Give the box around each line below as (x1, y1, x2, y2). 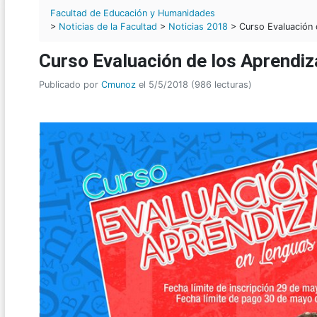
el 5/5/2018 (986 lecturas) (136, 79, 252, 91)
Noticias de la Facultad (59, 21, 157, 32)
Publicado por (39, 79, 101, 91)
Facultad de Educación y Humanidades (50, 7, 215, 18)
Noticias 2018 (168, 21, 228, 32)
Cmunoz (101, 79, 136, 91)
